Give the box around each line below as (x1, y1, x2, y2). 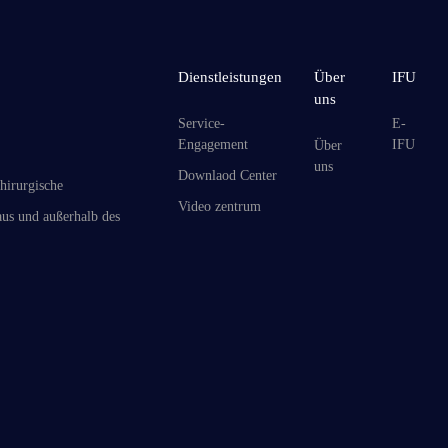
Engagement (178, 136, 249, 152)
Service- (178, 115, 226, 131)
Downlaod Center (178, 167, 278, 183)
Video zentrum (178, 198, 262, 214)
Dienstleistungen (178, 69, 283, 86)
